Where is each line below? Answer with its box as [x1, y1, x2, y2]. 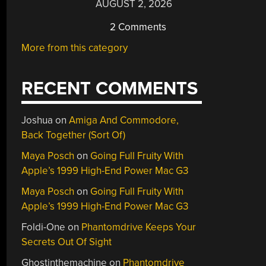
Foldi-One [21, 221, 66, 233]
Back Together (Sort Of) [21, 129, 126, 141]
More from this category [21, 41, 128, 54]
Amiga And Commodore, [69, 114, 179, 126]
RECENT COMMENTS [21, 78, 198, 100]
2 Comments [107, 20, 167, 33]
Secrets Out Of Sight [21, 236, 112, 248]
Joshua [21, 114, 53, 126]
